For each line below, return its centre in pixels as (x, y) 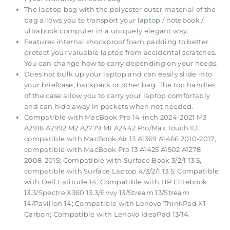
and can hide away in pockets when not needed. (109, 107)
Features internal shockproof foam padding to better (117, 42)
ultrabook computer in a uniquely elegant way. (107, 31)
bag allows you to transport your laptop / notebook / (114, 21)
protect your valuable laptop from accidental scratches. (120, 53)
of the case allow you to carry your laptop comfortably (117, 96)
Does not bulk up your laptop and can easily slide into (118, 74)
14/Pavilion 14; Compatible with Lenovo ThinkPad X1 (115, 204)
